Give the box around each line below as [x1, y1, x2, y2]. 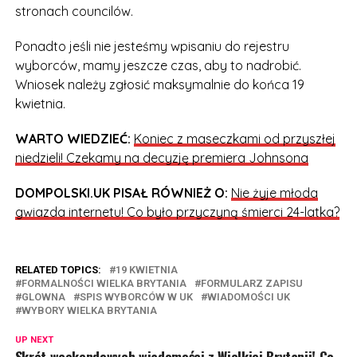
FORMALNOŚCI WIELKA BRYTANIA [21, 277, 186, 289]
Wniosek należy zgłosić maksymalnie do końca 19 [14, 76, 304, 92]
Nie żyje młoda [230, 185, 318, 201]
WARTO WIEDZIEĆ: [14, 131, 131, 147]
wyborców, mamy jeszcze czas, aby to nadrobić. [14, 57, 301, 73]
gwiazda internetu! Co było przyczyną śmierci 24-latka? [14, 204, 339, 220]
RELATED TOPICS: [14, 264, 101, 276]
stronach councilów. [14, 3, 133, 19]
